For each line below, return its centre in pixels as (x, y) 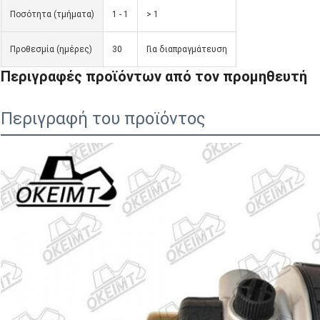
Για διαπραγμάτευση (187, 50)
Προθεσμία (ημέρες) (51, 50)
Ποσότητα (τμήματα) (52, 15)
